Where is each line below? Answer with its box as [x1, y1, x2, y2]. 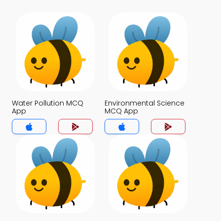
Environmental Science [105, 98, 184, 108]
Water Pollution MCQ [12, 98, 83, 108]
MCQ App [105, 106, 138, 116]
